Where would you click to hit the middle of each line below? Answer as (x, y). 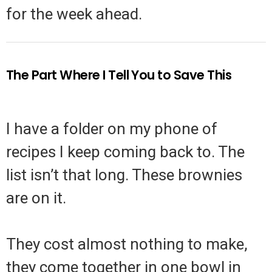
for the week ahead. (74, 14)
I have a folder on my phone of (112, 129)
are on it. (36, 198)
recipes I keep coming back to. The (125, 152)
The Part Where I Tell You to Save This (119, 75)
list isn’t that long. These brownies (124, 175)
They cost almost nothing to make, (127, 244)
